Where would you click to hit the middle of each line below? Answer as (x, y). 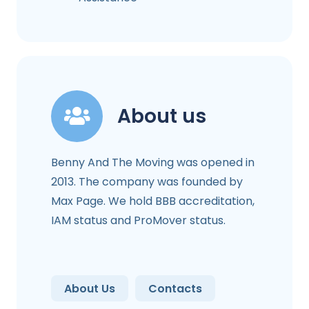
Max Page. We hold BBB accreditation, (153, 201)
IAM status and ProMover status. (138, 221)
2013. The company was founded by (147, 182)
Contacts (176, 288)
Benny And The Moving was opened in (153, 163)
